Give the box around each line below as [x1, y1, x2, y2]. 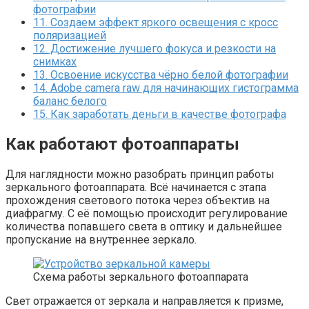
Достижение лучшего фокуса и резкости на [48, 41, 276, 55]
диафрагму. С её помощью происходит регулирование [6, 206, 288, 220]
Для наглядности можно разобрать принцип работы [6, 167, 275, 181]
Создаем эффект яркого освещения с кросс [48, 15, 278, 29]
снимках [33, 54, 77, 68]
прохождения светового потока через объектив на [6, 193, 270, 207]
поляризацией [33, 28, 106, 42]
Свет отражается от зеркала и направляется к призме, [6, 294, 283, 308]
